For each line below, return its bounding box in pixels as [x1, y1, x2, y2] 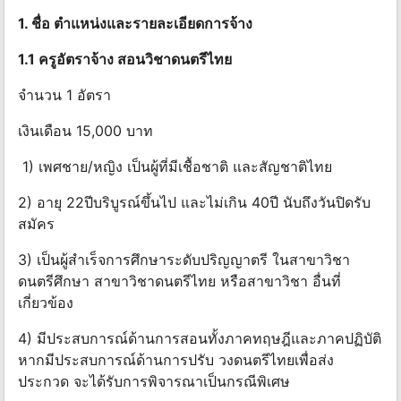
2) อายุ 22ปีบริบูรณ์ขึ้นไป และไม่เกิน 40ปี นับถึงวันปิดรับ [18, 193, 371, 212]
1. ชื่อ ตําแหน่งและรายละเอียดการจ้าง [18, 14, 252, 33]
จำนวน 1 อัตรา [18, 86, 115, 105]
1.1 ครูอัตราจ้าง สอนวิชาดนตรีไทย [18, 50, 232, 69]
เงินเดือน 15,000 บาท [18, 122, 153, 141]
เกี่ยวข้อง [18, 294, 73, 312]
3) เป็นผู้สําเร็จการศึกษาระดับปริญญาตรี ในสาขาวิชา [18, 251, 350, 269]
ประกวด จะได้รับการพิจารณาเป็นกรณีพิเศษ [18, 372, 290, 391]
